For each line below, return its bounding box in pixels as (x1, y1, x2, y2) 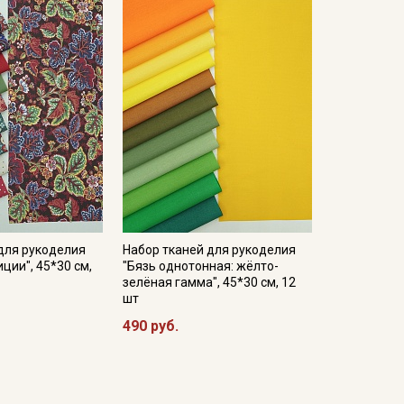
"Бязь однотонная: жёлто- (122, 259, 279, 273)
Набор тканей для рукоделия (122, 243, 296, 257)
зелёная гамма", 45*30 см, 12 (122, 275, 296, 289)
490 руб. (122, 317, 179, 335)
